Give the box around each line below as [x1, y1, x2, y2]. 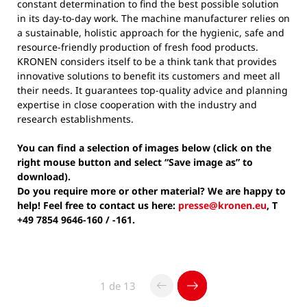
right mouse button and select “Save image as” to [17, 155, 253, 169]
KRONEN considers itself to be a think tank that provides [17, 54, 277, 68]
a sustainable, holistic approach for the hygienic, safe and [17, 25, 284, 39]
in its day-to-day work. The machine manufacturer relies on [17, 11, 290, 25]
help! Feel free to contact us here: [17, 198, 178, 212]
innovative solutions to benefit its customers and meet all [17, 69, 280, 82]
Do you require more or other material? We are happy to [17, 184, 286, 197]
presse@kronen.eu [178, 198, 267, 212]
